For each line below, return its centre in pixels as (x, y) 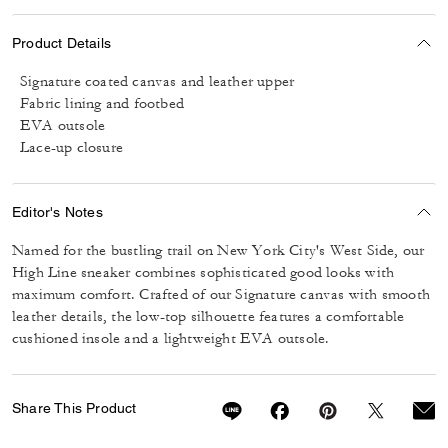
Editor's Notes (57, 211)
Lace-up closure (71, 147)
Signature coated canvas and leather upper (157, 81)
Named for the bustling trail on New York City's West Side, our (218, 250)
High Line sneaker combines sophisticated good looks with (203, 272)
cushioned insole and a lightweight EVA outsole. (171, 338)
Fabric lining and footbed (102, 103)
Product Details (61, 42)
